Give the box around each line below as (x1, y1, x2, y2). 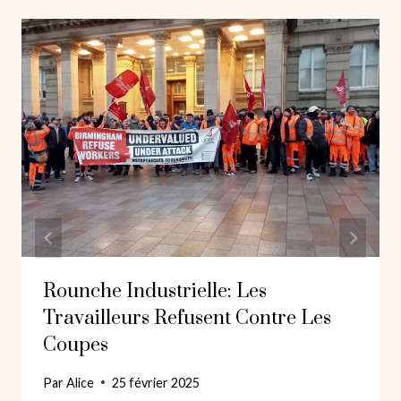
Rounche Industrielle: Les (43, 279, 267, 304)
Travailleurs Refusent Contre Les (43, 306, 331, 331)
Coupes (43, 333, 108, 358)
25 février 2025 (112, 374, 200, 390)
